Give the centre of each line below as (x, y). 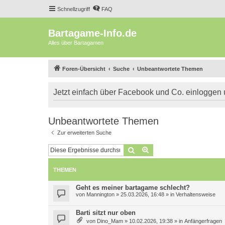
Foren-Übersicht (84, 69)
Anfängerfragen (203, 221)
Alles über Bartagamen (76, 43)
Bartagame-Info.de (92, 33)
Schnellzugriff (74, 9)
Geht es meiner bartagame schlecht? (133, 188)
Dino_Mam (110, 221)
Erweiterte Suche (176, 150)
